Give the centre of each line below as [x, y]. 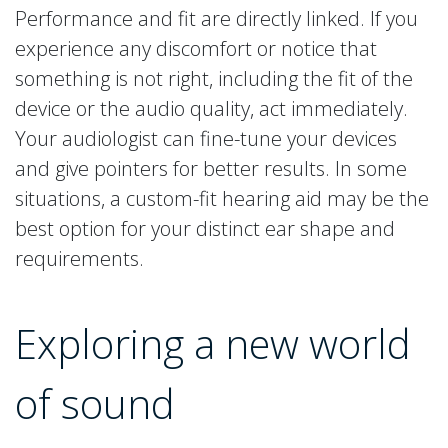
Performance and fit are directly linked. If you [216, 18]
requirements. [79, 258]
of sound [95, 403]
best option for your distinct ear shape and [205, 228]
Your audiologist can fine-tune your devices [206, 138]
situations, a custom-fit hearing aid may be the [222, 198]
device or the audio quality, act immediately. [211, 108]
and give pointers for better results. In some [211, 168]
